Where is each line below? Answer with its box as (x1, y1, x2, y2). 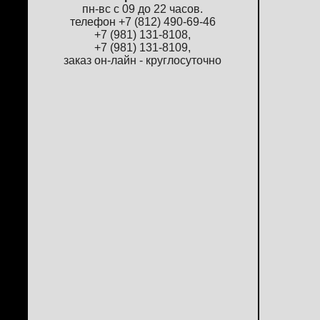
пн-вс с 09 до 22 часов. (82, 3, 203, 16)
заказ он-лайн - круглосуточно (64, 54, 221, 67)
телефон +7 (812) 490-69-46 (69, 16, 216, 29)
